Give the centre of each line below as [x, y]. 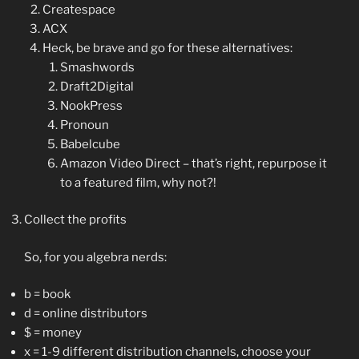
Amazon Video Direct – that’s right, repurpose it [194, 163]
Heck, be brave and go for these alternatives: [167, 48]
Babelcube [90, 144]
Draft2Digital [97, 86]
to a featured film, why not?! [138, 182]
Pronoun [85, 125]
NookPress [91, 105]
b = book [47, 294]
